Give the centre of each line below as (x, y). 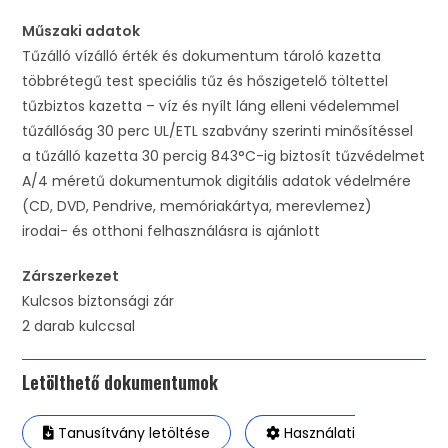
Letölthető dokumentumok (120, 381)
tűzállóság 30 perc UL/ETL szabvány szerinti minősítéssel (218, 130)
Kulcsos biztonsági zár (98, 300)
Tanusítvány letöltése (132, 432)
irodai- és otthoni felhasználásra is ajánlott (171, 230)
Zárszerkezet (71, 275)
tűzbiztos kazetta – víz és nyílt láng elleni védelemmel (211, 105)
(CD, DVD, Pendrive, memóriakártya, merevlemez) (197, 205)
